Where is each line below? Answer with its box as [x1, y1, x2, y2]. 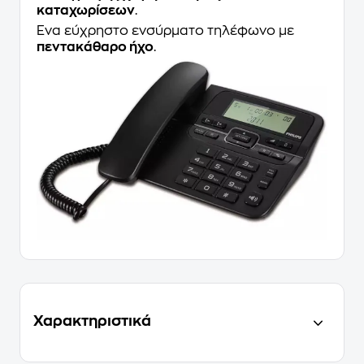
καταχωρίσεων [37, 4, 135, 17]
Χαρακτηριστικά [33, 314, 151, 329]
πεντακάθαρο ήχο [37, 41, 154, 54]
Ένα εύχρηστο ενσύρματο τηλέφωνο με [37, 24, 294, 37]
